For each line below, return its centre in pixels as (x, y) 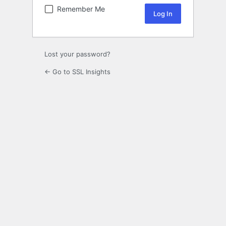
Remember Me (81, 9)
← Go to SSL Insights (77, 72)
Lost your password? (77, 54)
